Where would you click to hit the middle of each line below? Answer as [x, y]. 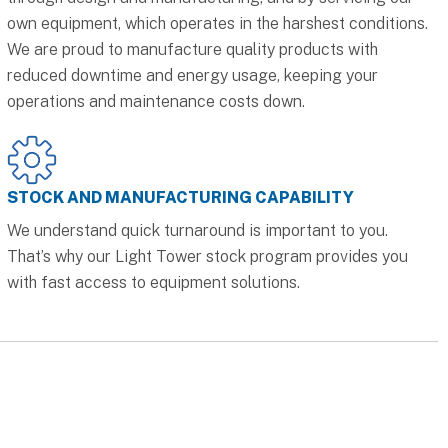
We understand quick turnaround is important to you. [197, 230]
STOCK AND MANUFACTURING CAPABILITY [180, 197]
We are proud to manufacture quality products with [192, 49]
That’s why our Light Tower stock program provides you [207, 256]
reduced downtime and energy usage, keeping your [192, 75]
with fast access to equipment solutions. [153, 282]
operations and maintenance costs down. [155, 101]
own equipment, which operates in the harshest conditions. [217, 23]
